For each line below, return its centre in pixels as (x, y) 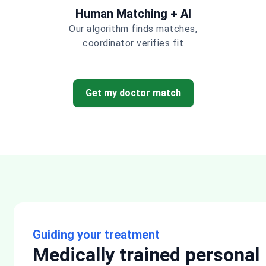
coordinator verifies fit (133, 43)
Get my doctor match (133, 93)
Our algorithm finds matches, (133, 29)
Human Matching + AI (133, 14)
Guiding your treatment (96, 235)
